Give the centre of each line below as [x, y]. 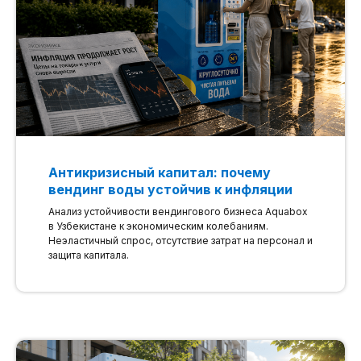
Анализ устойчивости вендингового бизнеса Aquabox [178, 212]
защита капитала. [89, 255]
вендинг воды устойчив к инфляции [170, 190]
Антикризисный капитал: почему [160, 173]
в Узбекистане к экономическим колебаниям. [158, 226]
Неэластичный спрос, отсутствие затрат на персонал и [180, 241]
